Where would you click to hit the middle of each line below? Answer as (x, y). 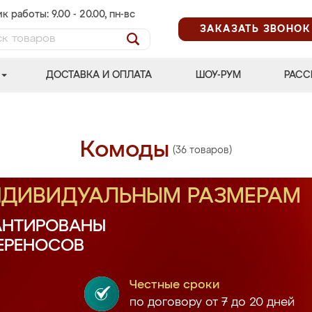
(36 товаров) (202, 150)
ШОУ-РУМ (218, 75)
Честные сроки (174, 285)
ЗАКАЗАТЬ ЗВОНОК (255, 29)
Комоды (125, 150)
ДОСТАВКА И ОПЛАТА (99, 75)
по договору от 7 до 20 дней (212, 303)
